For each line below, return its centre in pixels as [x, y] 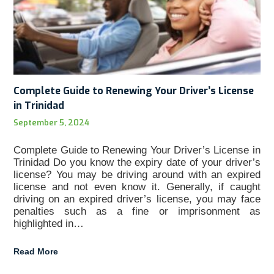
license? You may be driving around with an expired [137, 174]
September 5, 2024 [52, 122]
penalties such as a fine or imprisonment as [137, 211]
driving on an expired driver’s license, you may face [137, 199]
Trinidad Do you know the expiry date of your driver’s [137, 162]
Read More [36, 251]
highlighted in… [49, 223]
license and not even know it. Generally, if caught [137, 187]
